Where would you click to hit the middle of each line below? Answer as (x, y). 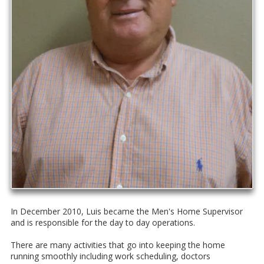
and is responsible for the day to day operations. (103, 222)
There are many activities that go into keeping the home (118, 245)
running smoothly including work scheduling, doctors (110, 256)
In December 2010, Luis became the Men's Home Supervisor (127, 211)
